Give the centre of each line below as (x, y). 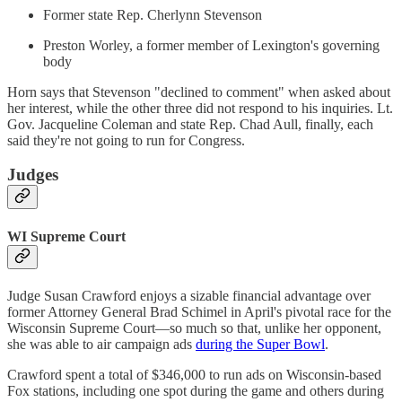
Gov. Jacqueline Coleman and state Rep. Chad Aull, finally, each (190, 124)
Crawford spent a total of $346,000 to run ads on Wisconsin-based (194, 374)
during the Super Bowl (260, 344)
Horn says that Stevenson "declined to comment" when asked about (199, 92)
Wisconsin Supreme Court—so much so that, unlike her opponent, (194, 328)
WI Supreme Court (66, 236)
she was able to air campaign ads (101, 344)
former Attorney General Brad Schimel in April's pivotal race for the (199, 311)
